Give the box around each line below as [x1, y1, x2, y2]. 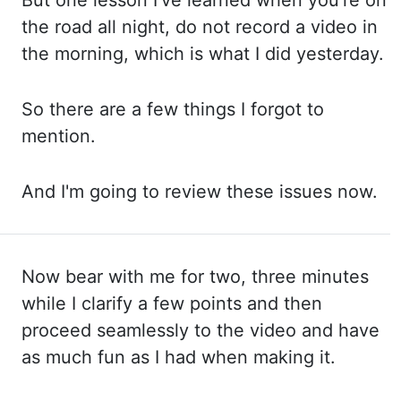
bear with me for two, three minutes [60, 266, 369, 287]
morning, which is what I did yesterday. [55, 43, 384, 64]
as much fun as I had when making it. [21, 346, 336, 368]
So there [21, 98, 99, 120]
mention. [21, 125, 96, 147]
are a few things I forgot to [99, 98, 324, 120]
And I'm [21, 181, 90, 202]
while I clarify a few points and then [21, 293, 322, 314]
